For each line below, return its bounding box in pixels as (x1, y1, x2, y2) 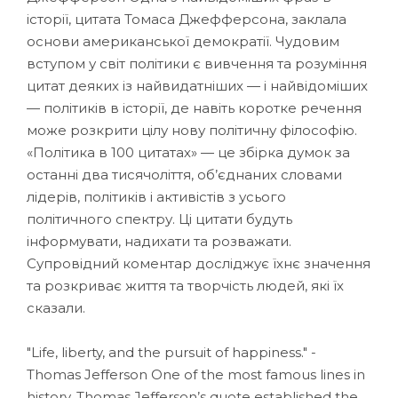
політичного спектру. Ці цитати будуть (27, 210, 292, 227)
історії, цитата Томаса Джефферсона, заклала (27, 10, 346, 28)
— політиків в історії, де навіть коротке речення (27, 99, 362, 116)
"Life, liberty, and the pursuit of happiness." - (27, 343, 316, 361)
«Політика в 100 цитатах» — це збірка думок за (27, 143, 350, 161)
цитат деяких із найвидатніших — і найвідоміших (27, 76, 368, 94)
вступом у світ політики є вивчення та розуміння (27, 54, 367, 72)
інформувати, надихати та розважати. (27, 232, 291, 250)
